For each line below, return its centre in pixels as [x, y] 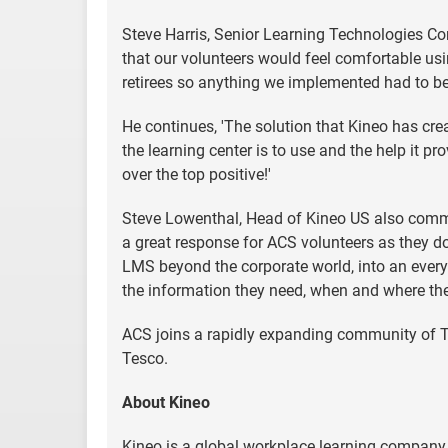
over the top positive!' [196, 174]
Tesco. [145, 358]
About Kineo [166, 402]
